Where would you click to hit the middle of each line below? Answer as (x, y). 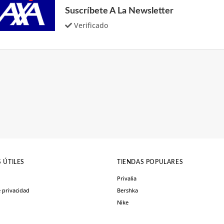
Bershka (127, 190)
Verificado (91, 25)
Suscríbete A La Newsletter (119, 11)
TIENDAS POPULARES (150, 162)
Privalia (126, 178)
